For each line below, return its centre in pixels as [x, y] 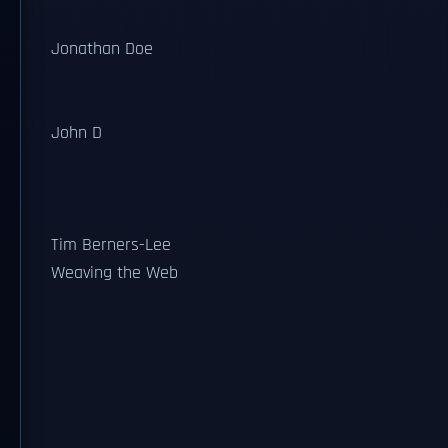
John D [76, 133]
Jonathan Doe [102, 49]
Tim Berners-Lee [111, 245]
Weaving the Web [114, 273]
